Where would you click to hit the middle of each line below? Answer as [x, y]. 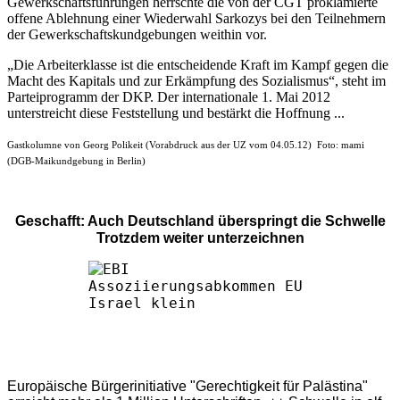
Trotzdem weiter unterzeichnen [200, 237]
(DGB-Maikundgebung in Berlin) [76, 161]
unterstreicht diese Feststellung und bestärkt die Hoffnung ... [176, 112]
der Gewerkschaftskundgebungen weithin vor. [137, 34]
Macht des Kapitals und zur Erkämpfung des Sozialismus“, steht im [196, 80]
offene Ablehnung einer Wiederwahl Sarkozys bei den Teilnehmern [196, 18]
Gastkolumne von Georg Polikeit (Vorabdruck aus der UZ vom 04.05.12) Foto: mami [186, 145]
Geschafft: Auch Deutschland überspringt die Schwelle [200, 221]
